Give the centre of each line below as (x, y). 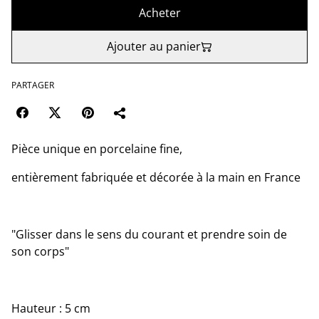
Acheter (159, 13)
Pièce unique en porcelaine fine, (97, 149)
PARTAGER (33, 85)
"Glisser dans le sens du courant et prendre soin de (149, 234)
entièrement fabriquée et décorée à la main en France (156, 177)
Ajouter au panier (154, 46)
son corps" (40, 251)
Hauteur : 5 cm (51, 308)
